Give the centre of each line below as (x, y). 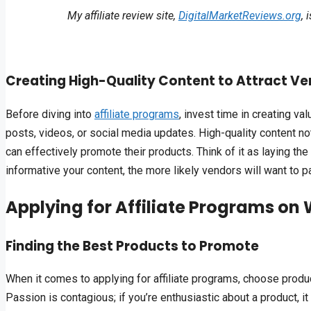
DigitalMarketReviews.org (239, 16)
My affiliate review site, (123, 16)
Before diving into (50, 114)
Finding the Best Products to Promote (132, 246)
